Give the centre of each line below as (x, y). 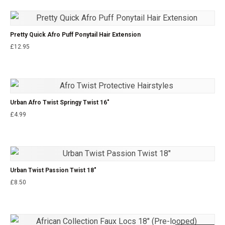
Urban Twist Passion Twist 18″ (53, 170)
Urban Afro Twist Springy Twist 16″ (60, 102)
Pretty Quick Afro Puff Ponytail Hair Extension (75, 34)
